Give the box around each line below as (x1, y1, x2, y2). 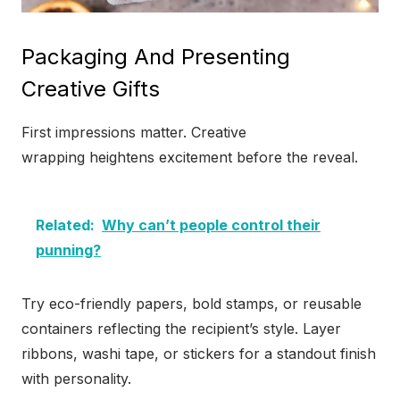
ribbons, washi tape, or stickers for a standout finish (21, 345, 376, 363)
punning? (36, 241, 101, 260)
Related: (36, 216, 95, 235)
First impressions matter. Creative (21, 123, 246, 142)
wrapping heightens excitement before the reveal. (21, 148, 358, 167)
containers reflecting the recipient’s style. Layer (21, 320, 341, 338)
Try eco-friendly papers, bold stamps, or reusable (21, 295, 362, 313)
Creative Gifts (21, 76, 160, 103)
